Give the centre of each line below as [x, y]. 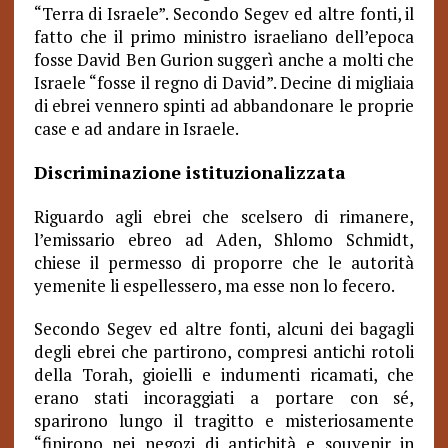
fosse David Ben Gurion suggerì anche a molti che [224, 59]
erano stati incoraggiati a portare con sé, [224, 397]
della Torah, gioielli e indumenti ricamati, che [224, 374]
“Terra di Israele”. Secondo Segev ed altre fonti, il [224, 13]
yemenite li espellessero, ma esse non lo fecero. [214, 285]
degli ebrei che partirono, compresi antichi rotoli [224, 351]
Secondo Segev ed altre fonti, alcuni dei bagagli [224, 328]
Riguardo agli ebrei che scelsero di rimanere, [224, 216]
